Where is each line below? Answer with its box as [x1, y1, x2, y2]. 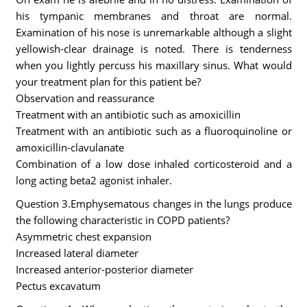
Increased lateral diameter [15, 246, 138, 260]
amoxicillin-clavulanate [15, 140, 124, 154]
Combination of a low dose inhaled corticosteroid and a [15, 157, 292, 171]
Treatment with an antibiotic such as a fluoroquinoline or [15, 124, 292, 138]
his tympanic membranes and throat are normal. [15, 9, 292, 23]
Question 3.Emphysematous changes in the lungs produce [15, 197, 292, 210]
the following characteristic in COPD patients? [15, 213, 230, 227]
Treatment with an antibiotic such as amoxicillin [15, 108, 241, 121]
